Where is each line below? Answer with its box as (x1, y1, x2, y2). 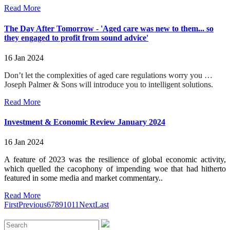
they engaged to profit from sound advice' (4, 33, 148, 42)
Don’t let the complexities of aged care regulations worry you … (4, 70, 213, 80)
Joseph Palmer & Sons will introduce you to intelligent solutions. (4, 80, 213, 89)
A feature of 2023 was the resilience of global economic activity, (4, 155, 226, 164)
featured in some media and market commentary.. (4, 174, 163, 183)
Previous (18, 200, 47, 209)
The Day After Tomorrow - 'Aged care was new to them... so (4, 24, 214, 33)
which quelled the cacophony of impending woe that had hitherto (4, 164, 226, 174)
